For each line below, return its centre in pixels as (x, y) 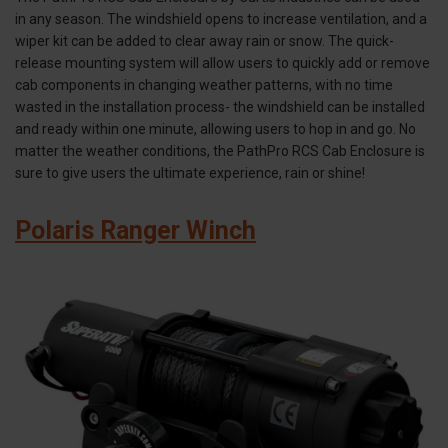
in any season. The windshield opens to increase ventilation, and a (221, 18)
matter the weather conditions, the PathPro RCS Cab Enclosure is (220, 150)
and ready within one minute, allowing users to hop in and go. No (215, 128)
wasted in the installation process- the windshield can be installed (220, 106)
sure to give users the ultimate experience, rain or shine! (190, 172)
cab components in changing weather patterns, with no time (204, 84)
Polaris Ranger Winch (135, 230)
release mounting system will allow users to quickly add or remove (222, 62)
